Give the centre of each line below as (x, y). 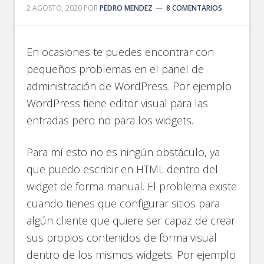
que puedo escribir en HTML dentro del (123, 169)
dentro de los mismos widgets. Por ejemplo (131, 255)
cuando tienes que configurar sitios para (123, 203)
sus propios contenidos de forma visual (122, 237)
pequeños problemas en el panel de (115, 69)
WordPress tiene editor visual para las (118, 103)
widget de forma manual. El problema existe (132, 186)
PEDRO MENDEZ (126, 8)
